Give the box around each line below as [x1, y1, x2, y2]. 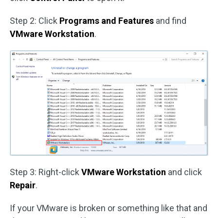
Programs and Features [59, 16, 154, 26]
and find [154, 16, 186, 26]
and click [168, 166, 202, 177]
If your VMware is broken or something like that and [10, 202, 207, 213]
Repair [10, 180, 36, 190]
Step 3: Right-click [10, 166, 81, 177]
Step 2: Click [10, 16, 59, 26]
